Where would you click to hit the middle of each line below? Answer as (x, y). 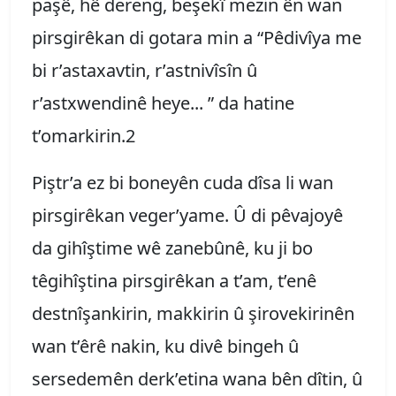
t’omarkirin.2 (95, 135)
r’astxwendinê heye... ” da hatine (163, 103)
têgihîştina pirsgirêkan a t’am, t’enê (174, 280)
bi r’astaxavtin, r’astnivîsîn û (145, 70)
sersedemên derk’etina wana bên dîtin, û (197, 378)
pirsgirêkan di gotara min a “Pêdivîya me (197, 37)
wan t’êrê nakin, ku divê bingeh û (165, 346)
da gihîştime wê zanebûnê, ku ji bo (172, 247)
